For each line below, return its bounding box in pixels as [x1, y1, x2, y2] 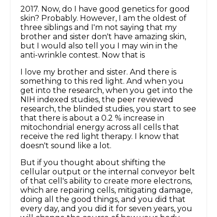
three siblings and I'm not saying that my [20, 23, 177, 32]
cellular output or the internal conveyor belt [20, 167, 195, 177]
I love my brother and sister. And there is [20, 67, 176, 77]
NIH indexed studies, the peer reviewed [20, 95, 173, 105]
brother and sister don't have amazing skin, [20, 32, 186, 42]
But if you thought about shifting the [20, 158, 166, 168]
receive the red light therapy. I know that [20, 132, 179, 141]
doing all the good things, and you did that [20, 195, 186, 204]
